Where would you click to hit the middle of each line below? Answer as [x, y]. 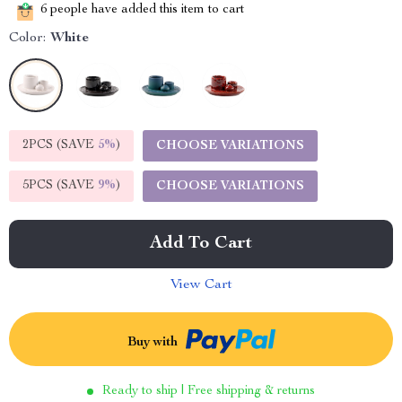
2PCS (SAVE [60, 145]
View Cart [201, 285]
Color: [27, 39]
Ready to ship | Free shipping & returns [209, 391]
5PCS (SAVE [60, 186]
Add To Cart [201, 244]
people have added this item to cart [145, 10]
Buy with [154, 343]
